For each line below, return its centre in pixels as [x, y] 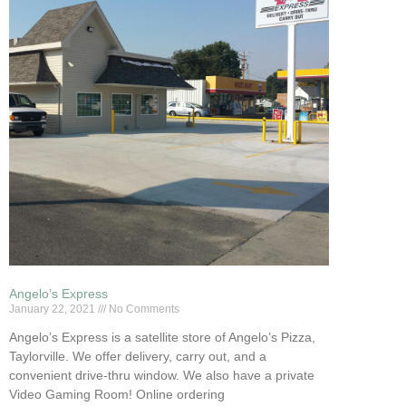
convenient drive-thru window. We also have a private [162, 376]
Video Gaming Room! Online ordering [117, 395]
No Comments [143, 309]
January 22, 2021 [53, 309]
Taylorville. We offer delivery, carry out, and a [138, 357]
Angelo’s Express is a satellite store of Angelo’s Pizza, [162, 338]
